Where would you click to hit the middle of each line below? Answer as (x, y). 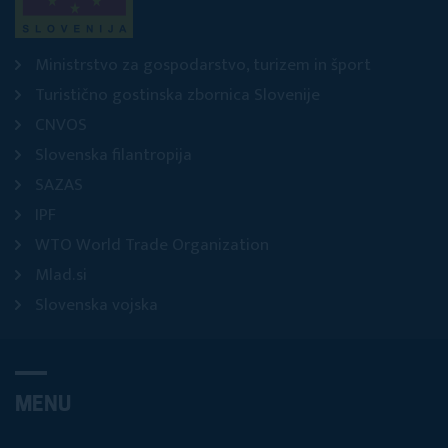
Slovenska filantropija (113, 155)
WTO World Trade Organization (152, 245)
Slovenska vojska (96, 305)
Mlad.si (61, 275)
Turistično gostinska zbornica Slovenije (177, 95)
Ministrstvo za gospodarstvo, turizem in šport (203, 65)
